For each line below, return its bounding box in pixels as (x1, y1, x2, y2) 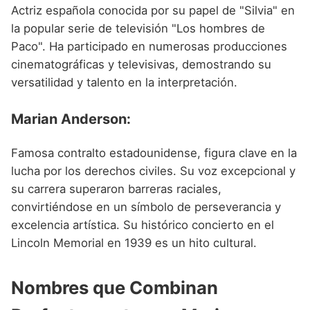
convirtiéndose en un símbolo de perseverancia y (11, 199, 281, 214)
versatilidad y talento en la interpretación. (11, 75, 237, 89)
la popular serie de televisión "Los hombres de (11, 21, 265, 35)
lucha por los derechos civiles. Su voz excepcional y (11, 163, 295, 178)
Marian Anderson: (11, 110, 131, 127)
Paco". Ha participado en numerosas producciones (11, 39, 287, 53)
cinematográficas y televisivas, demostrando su (11, 57, 271, 71)
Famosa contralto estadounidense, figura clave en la (11, 145, 297, 160)
